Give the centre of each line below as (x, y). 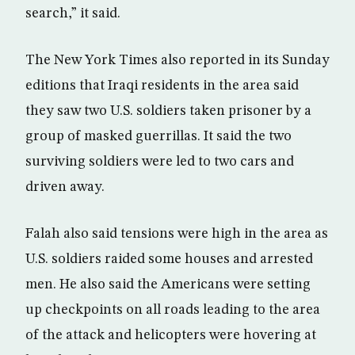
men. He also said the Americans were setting (168, 284)
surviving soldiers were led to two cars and (160, 162)
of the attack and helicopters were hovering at (171, 335)
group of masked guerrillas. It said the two (158, 136)
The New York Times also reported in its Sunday (177, 60)
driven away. (65, 187)
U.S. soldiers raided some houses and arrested (169, 259)
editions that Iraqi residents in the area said (162, 86)
